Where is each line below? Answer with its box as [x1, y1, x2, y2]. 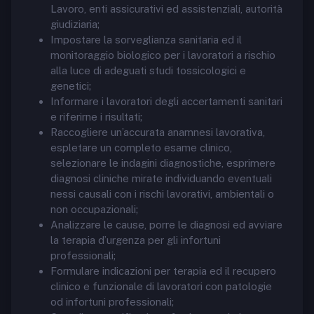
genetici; [50, 80, 91, 92]
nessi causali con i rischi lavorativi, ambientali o [50, 188, 274, 200]
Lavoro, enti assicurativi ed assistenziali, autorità [50, 3, 282, 15]
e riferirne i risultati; [50, 111, 142, 123]
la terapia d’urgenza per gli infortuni [50, 234, 221, 246]
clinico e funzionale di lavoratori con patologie [50, 280, 272, 292]
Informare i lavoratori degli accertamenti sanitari [50, 95, 282, 107]
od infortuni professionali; [50, 296, 174, 308]
